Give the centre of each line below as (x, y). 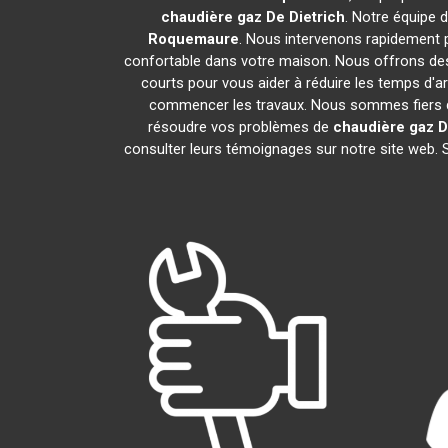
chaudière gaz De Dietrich (253, 17)
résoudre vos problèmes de (240, 127)
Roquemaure (193, 39)
